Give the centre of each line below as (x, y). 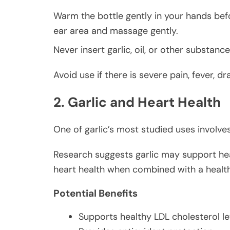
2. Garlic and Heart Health (137, 102)
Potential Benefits (95, 193)
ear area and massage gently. (116, 31)
